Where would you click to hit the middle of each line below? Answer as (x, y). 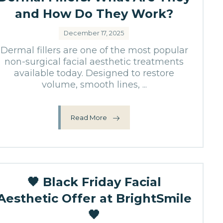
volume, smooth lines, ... (94, 85)
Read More (89, 117)
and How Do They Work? (94, 14)
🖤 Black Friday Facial (94, 182)
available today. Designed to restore (94, 73)
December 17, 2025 (94, 33)
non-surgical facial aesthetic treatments (94, 62)
